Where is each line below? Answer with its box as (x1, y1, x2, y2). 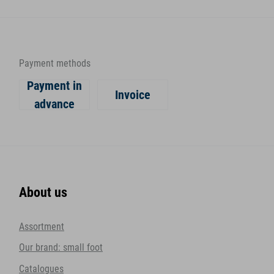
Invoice (114, 87, 150, 102)
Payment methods (19, 58, 91, 70)
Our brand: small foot (19, 242, 103, 254)
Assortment (19, 221, 64, 232)
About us (19, 184, 67, 201)
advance (34, 96, 75, 111)
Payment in (27, 78, 82, 93)
